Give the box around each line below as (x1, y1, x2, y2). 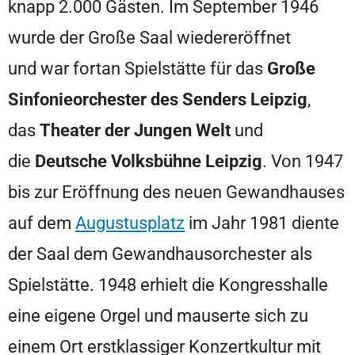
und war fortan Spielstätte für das (8, 57, 267, 78)
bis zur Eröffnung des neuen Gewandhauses (8, 181, 345, 202)
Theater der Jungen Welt (40, 119, 231, 140)
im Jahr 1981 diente (185, 212, 339, 233)
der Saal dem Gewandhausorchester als (8, 242, 312, 264)
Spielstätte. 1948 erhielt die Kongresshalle (8, 273, 328, 295)
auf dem (8, 212, 75, 233)
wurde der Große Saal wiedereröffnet (8, 26, 291, 48)
